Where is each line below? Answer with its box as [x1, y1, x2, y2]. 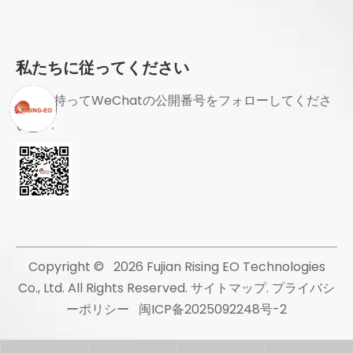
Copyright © [28, 258, 113, 277]
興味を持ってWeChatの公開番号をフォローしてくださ [16, 91, 332, 110]
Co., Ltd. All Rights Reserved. [18, 279, 191, 298]
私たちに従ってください [16, 58, 189, 78]
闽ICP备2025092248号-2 [139, 300, 287, 319]
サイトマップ [191, 279, 266, 298]
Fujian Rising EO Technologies [143, 258, 325, 277]
